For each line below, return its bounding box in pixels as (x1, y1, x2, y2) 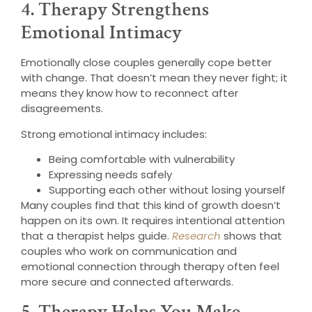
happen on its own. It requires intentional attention (21, 213, 285, 228)
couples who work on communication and (21, 244, 237, 259)
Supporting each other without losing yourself (49, 182, 286, 198)
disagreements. (21, 101, 103, 116)
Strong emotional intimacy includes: (21, 126, 207, 141)
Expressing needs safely (49, 167, 172, 182)
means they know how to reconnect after (21, 86, 238, 101)
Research (172, 228, 221, 244)
